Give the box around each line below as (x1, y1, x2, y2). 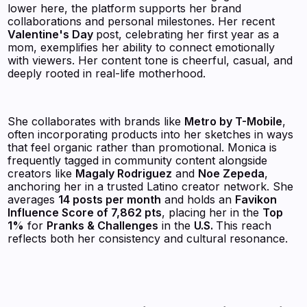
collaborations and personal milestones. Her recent (8, 14, 275, 28)
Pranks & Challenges (47, 218, 159, 232)
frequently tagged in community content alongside (8, 153, 268, 167)
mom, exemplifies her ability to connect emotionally (8, 40, 275, 54)
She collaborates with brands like (8, 114, 185, 128)
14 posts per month (58, 192, 162, 206)
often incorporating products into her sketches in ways (8, 127, 294, 141)
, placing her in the (162, 205, 263, 219)
